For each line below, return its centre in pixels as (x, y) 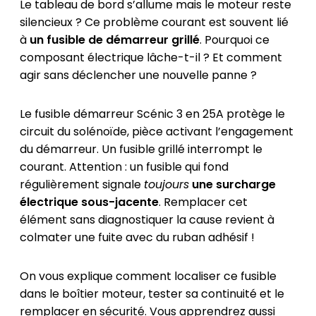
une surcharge (233, 185)
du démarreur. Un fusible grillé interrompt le (141, 150)
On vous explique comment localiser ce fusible (148, 276)
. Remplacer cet (203, 202)
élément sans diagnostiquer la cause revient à (147, 220)
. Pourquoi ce (234, 40)
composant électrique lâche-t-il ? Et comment (151, 58)
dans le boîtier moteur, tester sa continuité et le (152, 294)
